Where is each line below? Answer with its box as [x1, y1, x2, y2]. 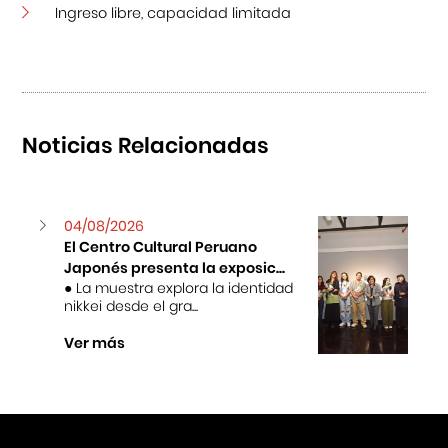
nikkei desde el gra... [64, 295, 199, 316]
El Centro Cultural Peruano [64, 236, 258, 257]
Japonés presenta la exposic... [64, 257, 286, 278]
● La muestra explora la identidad [64, 277, 294, 298]
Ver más [64, 332, 126, 353]
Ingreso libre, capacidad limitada [54, 2, 291, 23]
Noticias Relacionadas [22, 129, 270, 161]
